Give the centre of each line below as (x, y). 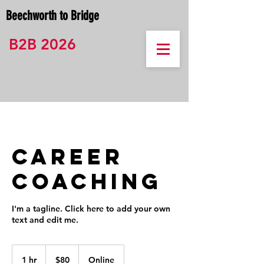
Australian (60, 255)
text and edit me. (45, 220)
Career (68, 157)
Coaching (87, 181)
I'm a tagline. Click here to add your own (91, 209)
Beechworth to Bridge (52, 16)
